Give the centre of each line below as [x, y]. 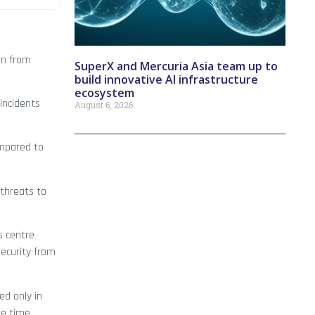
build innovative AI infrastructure [166, 80]
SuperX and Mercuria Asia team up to [176, 66]
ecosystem [104, 93]
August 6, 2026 [104, 105]
